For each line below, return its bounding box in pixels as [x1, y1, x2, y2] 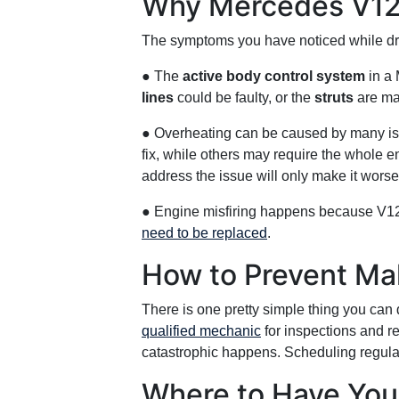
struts [314, 90, 354, 105]
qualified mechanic [142, 323, 261, 338]
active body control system [183, 69, 365, 84]
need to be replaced [142, 225, 267, 240]
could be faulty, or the [174, 90, 314, 105]
